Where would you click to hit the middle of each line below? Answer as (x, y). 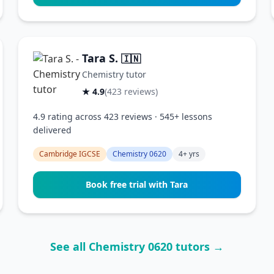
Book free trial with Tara (137, 184)
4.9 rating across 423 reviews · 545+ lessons (123, 117)
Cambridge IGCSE (70, 154)
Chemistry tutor (114, 74)
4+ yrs (189, 154)
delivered (53, 130)
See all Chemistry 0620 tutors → (137, 246)
